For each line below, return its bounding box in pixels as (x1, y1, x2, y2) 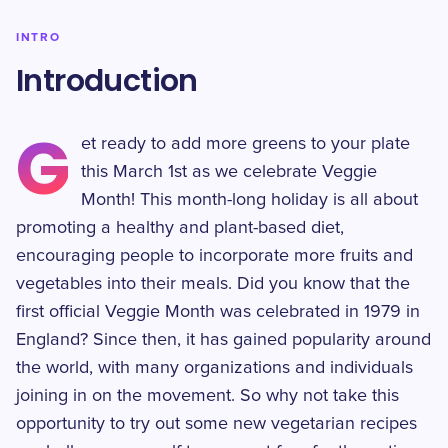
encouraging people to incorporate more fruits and (16, 247, 413, 265)
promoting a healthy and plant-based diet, (16, 219, 344, 237)
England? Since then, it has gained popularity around (16, 331, 431, 349)
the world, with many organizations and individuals (16, 359, 413, 377)
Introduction (16, 60, 198, 102)
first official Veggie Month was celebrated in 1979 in (16, 303, 420, 321)
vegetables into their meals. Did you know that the (16, 275, 410, 293)
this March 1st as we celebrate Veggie (81, 163, 378, 181)
